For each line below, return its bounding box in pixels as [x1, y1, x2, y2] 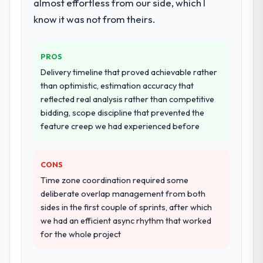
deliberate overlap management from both [41, 188, 206, 199]
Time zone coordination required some [41, 174, 189, 186]
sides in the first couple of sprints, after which [41, 201, 213, 213]
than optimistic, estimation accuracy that [41, 80, 194, 91]
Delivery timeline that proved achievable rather [41, 66, 218, 77]
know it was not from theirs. [33, 12, 156, 25]
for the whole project [41, 228, 122, 240]
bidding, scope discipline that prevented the [41, 107, 205, 118]
